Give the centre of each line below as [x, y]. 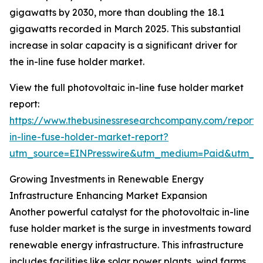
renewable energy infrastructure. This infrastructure [127, 245]
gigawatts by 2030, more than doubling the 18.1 [117, 13]
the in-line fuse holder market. [77, 62]
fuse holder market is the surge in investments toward [130, 229]
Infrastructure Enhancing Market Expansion [108, 196]
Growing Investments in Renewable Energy [107, 179]
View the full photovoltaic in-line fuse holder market [127, 88]
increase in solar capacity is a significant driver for [123, 45]
